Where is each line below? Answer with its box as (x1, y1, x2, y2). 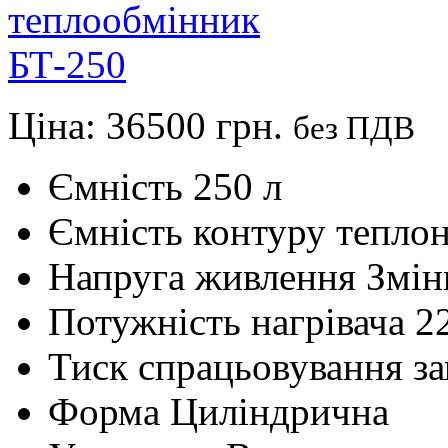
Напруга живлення (48, 254, 356, 298)
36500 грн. (106, 103, 293, 147)
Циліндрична (170, 389, 389, 433)
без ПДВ (293, 109, 415, 146)
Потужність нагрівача (48, 299, 405, 343)
